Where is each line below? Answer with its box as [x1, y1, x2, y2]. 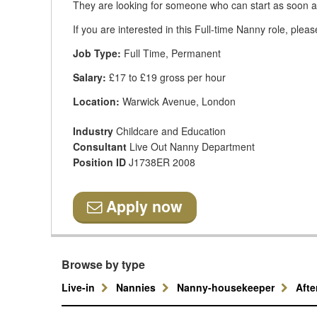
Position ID [73, 155, 129, 169]
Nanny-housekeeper [177, 280, 277, 294]
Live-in [62, 280, 98, 294]
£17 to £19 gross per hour [106, 70, 226, 84]
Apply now [102, 195, 183, 217]
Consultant [73, 139, 129, 154]
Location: [73, 94, 120, 108]
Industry [73, 124, 116, 138]
